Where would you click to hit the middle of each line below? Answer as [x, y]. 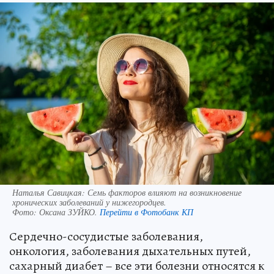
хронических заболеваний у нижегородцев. [89, 202]
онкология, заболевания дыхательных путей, [130, 251]
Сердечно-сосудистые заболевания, [106, 237]
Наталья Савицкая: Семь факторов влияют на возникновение [127, 193]
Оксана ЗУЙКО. [69, 212]
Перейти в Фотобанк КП [146, 212]
